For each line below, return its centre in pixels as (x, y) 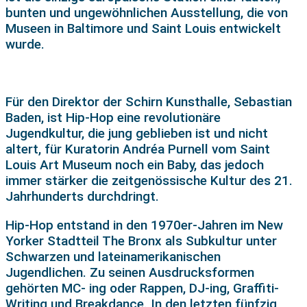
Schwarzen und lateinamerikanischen (113, 256)
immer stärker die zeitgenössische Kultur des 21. (149, 180)
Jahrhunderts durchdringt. (82, 196)
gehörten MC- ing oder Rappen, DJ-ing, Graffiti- (142, 288)
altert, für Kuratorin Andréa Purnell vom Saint (138, 149)
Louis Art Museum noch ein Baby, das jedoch (135, 164)
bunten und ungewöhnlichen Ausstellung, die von (147, 12)
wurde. (25, 44)
